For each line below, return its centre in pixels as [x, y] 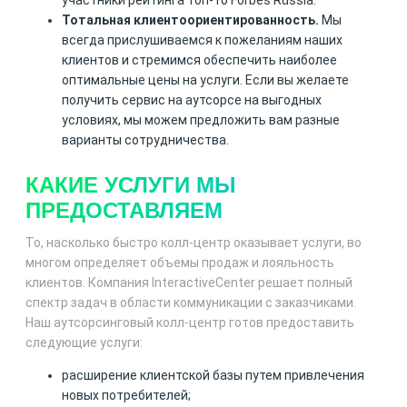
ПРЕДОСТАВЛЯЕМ [124, 211]
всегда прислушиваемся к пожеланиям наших [202, 40]
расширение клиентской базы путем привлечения [213, 376]
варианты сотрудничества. [145, 140]
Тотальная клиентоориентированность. [190, 20]
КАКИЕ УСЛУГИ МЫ [131, 185]
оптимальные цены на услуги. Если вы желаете [205, 80]
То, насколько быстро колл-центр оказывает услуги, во [194, 243]
